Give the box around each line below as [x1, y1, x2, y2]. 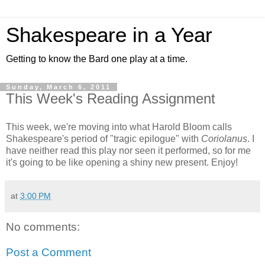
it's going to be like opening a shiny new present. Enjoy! [6, 157, 238, 167]
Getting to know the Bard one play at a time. [6, 54, 188, 64]
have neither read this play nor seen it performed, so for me [6, 145, 251, 156]
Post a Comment [6, 246, 91, 259]
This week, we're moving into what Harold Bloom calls [6, 121, 232, 132]
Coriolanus [201, 133, 247, 144]
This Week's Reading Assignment [6, 91, 215, 106]
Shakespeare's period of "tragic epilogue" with [6, 133, 201, 144]
